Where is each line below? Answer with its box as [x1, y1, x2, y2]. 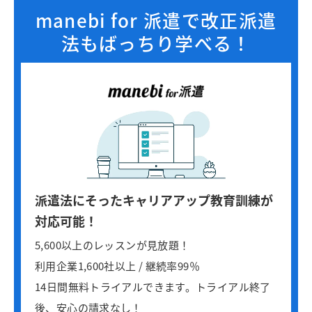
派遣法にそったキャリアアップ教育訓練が [35, 191, 273, 210]
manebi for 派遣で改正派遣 [35, 6, 277, 33]
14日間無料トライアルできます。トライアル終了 [35, 279, 271, 295]
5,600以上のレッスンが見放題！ [35, 237, 190, 253]
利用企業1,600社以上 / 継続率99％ [35, 258, 200, 274]
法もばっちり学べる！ [61, 29, 251, 56]
